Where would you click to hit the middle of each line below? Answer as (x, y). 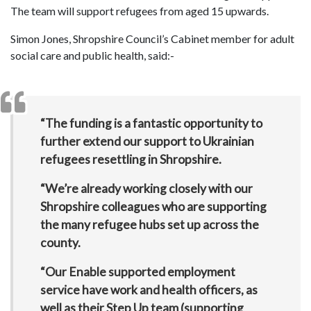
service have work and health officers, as (149, 289)
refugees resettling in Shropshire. (131, 159)
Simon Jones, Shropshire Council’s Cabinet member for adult (152, 39)
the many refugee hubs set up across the (149, 224)
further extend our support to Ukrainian (147, 141)
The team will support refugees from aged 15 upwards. (140, 11)
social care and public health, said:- (92, 56)
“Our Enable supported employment (137, 271)
